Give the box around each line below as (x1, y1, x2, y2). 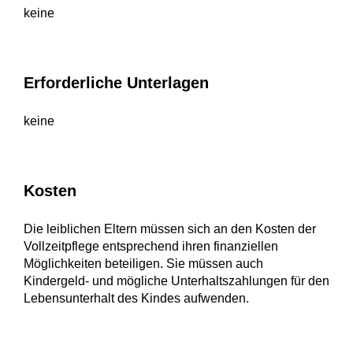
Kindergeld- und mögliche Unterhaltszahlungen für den (24, 274, 329, 288)
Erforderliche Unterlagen (24, 74, 209, 91)
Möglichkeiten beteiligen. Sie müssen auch (24, 257, 263, 270)
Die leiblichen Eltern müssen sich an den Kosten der (24, 222, 316, 236)
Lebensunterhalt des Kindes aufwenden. (24, 292, 249, 305)
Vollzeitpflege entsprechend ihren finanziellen (24, 240, 278, 253)
